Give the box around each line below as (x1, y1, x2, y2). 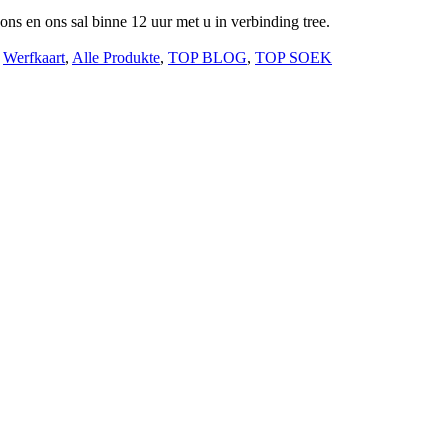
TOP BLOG (168, 48, 247, 66)
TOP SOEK (255, 48, 332, 66)
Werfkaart (3, 48, 65, 66)
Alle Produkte (72, 48, 160, 66)
